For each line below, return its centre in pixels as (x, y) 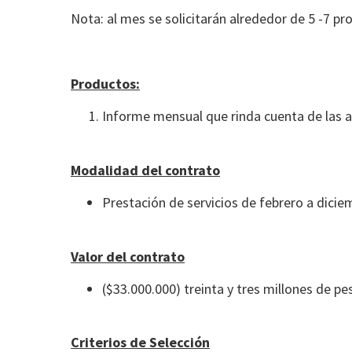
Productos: (105, 83)
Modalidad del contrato (145, 170)
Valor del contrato (128, 256)
